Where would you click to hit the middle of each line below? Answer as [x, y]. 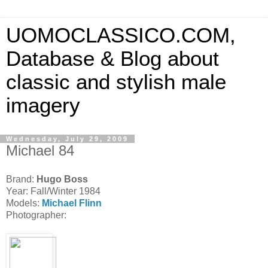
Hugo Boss [61, 179]
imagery [43, 105]
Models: [23, 203]
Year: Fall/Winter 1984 [53, 191]
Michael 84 [40, 150]
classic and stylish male [116, 82]
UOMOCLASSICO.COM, [121, 35]
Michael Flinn [72, 203]
